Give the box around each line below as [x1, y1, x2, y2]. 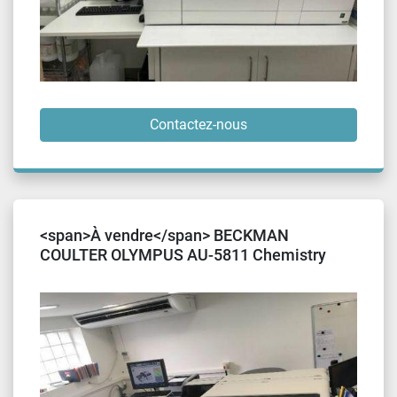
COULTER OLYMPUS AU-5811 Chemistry [40, 245, 326, 264]
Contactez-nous [150, 115, 247, 133]
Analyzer [40, 264, 103, 284]
